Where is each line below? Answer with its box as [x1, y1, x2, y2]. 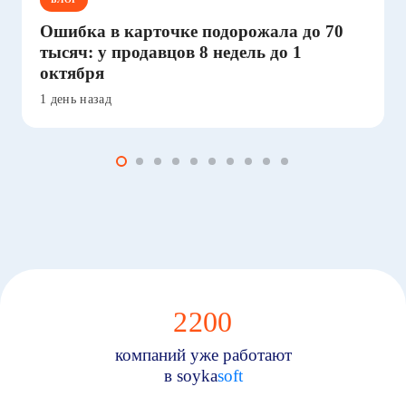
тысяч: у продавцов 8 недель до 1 [40, 42, 302, 62]
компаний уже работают [114, 345, 292, 365]
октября [40, 63, 104, 82]
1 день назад [40, 91, 111, 106]
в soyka [163, 366, 217, 386]
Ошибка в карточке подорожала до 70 [40, 21, 343, 41]
